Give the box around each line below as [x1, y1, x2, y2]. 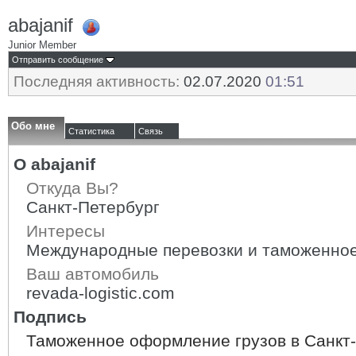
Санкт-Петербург [26, 198, 160, 216]
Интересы [26, 222, 105, 240]
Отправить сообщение [12, 55, 103, 64]
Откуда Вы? [26, 179, 118, 197]
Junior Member [8, 38, 76, 51]
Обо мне [11, 120, 55, 132]
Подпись [14, 308, 87, 326]
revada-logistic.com [26, 284, 175, 302]
